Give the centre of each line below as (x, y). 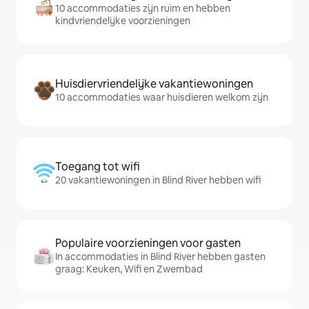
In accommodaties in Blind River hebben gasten (160, 257)
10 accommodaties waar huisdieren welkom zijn (162, 98)
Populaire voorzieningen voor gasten (148, 243)
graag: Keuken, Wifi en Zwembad (129, 269)
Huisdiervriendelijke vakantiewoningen (154, 84)
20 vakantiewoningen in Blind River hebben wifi (158, 180)
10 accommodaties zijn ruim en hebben (143, 9)
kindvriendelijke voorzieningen (123, 21)
